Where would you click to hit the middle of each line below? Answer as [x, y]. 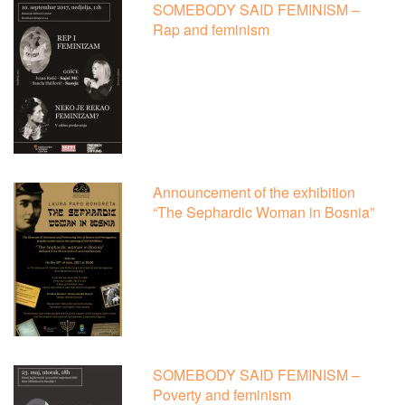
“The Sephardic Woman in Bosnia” [264, 212]
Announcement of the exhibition [254, 193]
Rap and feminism [212, 30]
